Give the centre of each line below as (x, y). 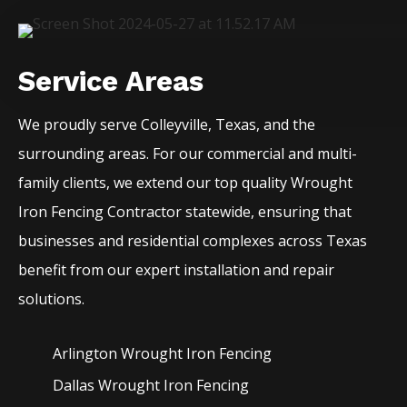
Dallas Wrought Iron (125, 386)
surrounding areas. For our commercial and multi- (188, 154)
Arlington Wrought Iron (136, 354)
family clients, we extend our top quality (155, 183)
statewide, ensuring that (269, 212)
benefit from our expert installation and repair (177, 270)
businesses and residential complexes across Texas (193, 241)
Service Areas (111, 82)
